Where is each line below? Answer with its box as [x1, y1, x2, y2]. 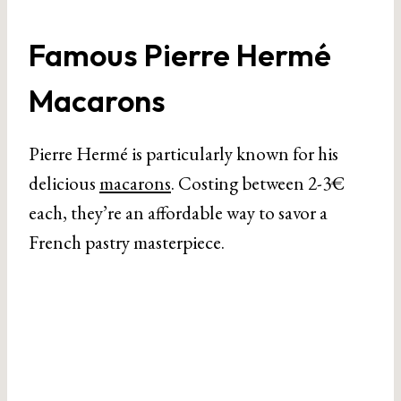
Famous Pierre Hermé [29, 36, 331, 74]
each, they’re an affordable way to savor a [29, 200, 328, 225]
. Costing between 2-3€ [171, 171, 345, 195]
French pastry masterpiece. [29, 230, 225, 254]
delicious [29, 171, 99, 195]
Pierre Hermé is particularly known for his [29, 141, 338, 166]
